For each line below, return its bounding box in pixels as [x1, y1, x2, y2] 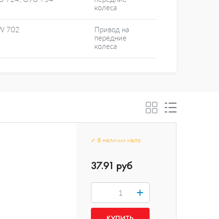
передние [94, 34, 127, 42]
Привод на [94, 25, 129, 34]
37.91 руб [91, 159, 132, 172]
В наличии [97, 136, 126, 144]
